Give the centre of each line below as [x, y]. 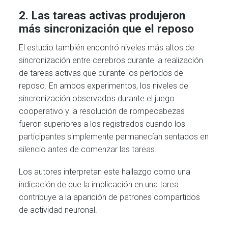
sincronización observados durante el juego [97, 98]
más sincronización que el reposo [107, 29]
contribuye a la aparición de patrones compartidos [110, 197]
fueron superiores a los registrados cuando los [102, 124]
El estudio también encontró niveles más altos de [107, 47]
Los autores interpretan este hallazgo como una [105, 172]
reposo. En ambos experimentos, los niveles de [104, 85]
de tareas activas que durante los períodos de [101, 73]
